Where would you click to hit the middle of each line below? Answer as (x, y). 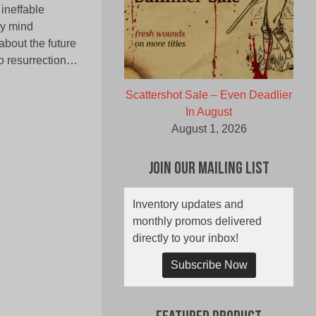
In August (209, 112)
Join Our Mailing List (209, 170)
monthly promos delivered (197, 221)
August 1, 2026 (209, 129)
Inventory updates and (188, 205)
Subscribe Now (209, 265)
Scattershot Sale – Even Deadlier (209, 95)
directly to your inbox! (186, 238)
